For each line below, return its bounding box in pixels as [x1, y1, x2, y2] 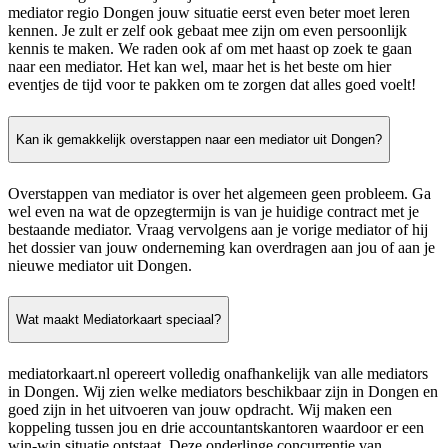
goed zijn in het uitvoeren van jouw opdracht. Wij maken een [8, 400, 392, 418]
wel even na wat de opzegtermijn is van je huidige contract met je [8, 202, 419, 220]
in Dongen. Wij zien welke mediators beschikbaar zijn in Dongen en [8, 382, 438, 400]
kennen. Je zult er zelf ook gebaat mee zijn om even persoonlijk [8, 22, 407, 40]
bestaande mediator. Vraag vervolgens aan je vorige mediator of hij [8, 220, 428, 238]
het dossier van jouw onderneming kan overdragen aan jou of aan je [8, 238, 435, 256]
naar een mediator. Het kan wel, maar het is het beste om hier [8, 58, 391, 76]
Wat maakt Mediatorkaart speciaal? [16, 312, 221, 328]
